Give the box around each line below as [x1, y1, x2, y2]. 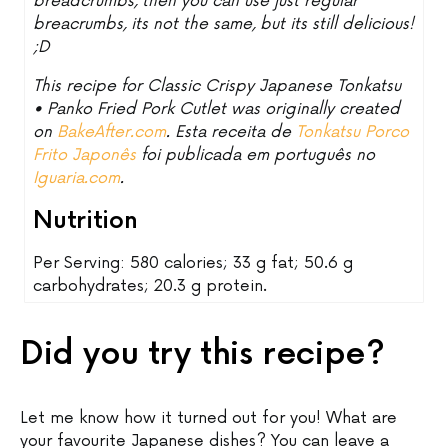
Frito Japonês [33, 145, 137, 165]
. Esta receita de [166, 122, 297, 142]
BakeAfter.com [57, 122, 167, 142]
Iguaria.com [33, 168, 121, 188]
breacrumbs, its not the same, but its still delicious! [33, 14, 415, 34]
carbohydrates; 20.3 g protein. [33, 276, 268, 296]
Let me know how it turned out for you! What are [20, 408, 397, 428]
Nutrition [33, 205, 138, 235]
